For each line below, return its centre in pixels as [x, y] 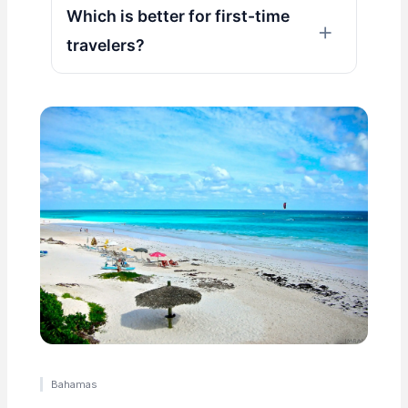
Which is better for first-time [178, 16]
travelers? [105, 45]
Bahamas [74, 385]
